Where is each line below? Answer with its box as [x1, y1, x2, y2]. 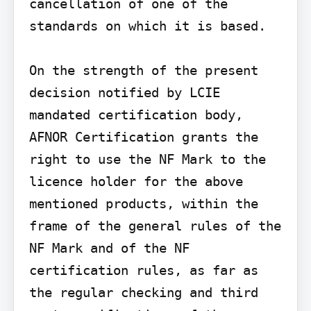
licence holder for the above [28, 174, 243, 190]
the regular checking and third [28, 285, 258, 301]
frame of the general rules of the [28, 218, 281, 234]
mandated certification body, [28, 107, 243, 123]
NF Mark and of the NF [28, 240, 190, 256]
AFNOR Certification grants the [28, 129, 258, 145]
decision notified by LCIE [28, 85, 220, 101]
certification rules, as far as [28, 262, 258, 278]
